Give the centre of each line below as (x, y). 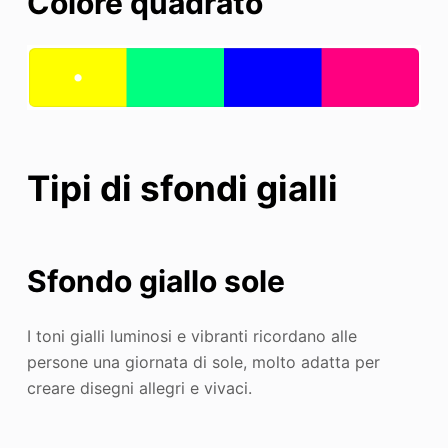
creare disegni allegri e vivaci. (139, 388)
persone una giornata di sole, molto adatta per (203, 362)
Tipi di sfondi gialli (182, 188)
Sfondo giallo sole (155, 281)
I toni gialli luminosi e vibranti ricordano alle (191, 336)
